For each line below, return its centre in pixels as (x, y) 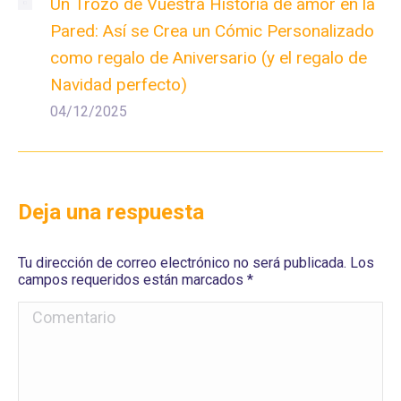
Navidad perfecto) (119, 85)
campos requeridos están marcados (132, 280)
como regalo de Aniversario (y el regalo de (209, 58)
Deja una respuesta (111, 213)
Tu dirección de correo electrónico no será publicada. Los (196, 263)
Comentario (61, 315)
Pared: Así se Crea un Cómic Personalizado (212, 31)
